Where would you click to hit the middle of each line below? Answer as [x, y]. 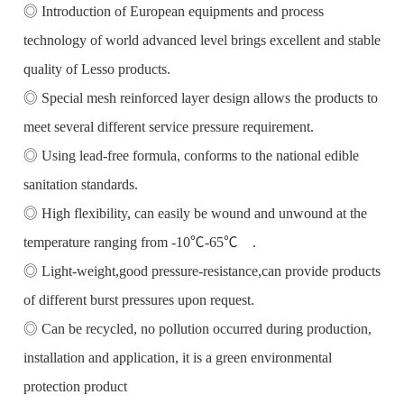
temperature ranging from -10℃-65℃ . [140, 242]
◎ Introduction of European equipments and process [174, 11]
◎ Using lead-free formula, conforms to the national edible [192, 155]
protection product [76, 386]
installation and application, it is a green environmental [178, 357]
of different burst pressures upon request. [139, 299]
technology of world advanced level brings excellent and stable [202, 40]
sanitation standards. [81, 184]
